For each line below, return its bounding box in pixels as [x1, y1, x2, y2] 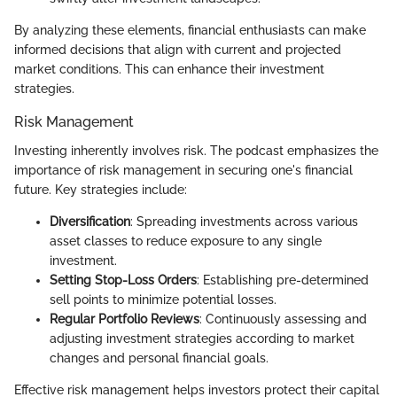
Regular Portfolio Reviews [50, 311, 199, 326]
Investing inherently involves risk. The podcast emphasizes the [14, 143, 378, 158]
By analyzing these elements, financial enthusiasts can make [14, 23, 366, 38]
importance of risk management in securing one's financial [14, 162, 353, 177]
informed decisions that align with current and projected [14, 43, 341, 58]
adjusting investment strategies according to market [50, 331, 354, 346]
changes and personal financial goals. [50, 350, 269, 365]
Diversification [50, 214, 130, 229]
